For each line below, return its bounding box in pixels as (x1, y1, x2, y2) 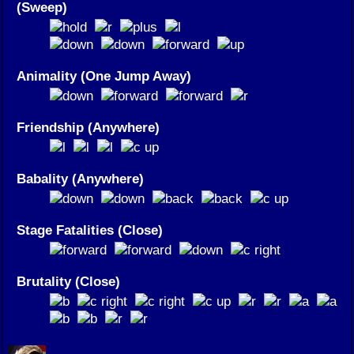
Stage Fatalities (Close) (17, 221, 163, 238)
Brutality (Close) (17, 273, 120, 289)
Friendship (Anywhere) (17, 119, 160, 135)
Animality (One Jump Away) (17, 67, 191, 84)
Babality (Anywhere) (17, 170, 144, 186)
